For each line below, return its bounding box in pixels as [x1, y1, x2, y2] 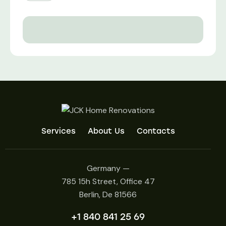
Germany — [86, 162, 130, 174]
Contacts [136, 126, 175, 136]
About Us [87, 126, 125, 136]
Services [41, 126, 76, 136]
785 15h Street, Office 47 [61, 176, 155, 187]
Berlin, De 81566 [79, 189, 137, 200]
